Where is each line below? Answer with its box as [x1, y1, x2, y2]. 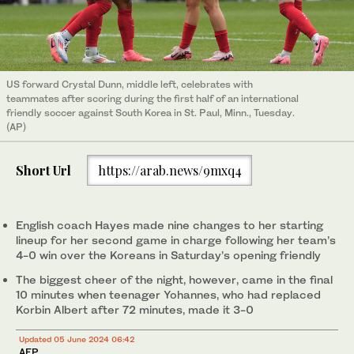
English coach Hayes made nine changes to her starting [16, 218, 323, 232]
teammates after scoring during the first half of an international [6, 92, 299, 105]
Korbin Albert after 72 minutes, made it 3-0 [16, 303, 254, 317]
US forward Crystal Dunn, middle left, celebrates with [6, 78, 253, 91]
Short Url [16, 161, 71, 179]
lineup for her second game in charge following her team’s [16, 233, 336, 247]
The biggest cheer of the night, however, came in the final [16, 273, 333, 287]
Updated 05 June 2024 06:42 [19, 334, 134, 345]
